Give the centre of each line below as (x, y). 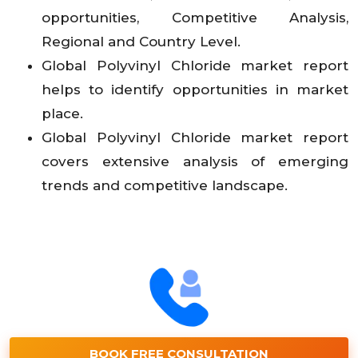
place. (62, 113)
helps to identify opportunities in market (195, 89)
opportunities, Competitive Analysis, (195, 17)
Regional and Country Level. (141, 41)
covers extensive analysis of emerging (195, 161)
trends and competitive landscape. (165, 185)
